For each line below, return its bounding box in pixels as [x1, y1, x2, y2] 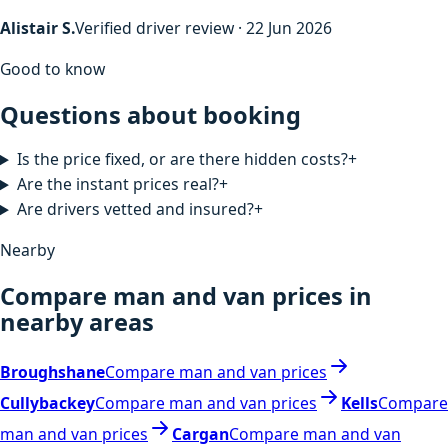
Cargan [172, 423, 229, 446]
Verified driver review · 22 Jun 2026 [75, 17, 332, 40]
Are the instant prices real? [16, 173, 219, 196]
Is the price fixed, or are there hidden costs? [16, 148, 348, 171]
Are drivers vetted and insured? [16, 198, 254, 221]
